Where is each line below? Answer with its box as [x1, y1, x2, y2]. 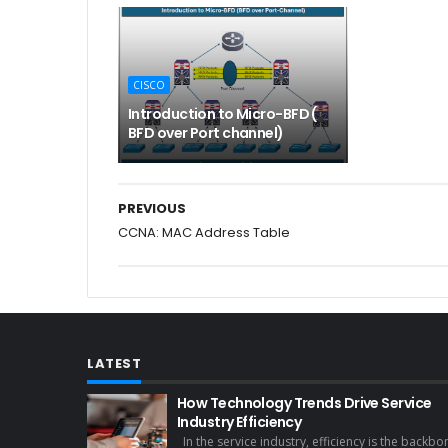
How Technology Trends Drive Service [177, 393, 432, 413]
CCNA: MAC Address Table [118, 223, 290, 242]
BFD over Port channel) [128, 123, 284, 143]
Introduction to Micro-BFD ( [128, 104, 317, 124]
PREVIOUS [118, 199, 186, 218]
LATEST [87, 354, 141, 373]
